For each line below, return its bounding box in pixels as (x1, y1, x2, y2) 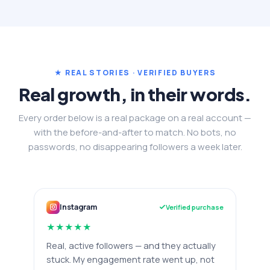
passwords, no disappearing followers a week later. (28, 140, 242, 153)
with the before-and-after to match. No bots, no (34, 125, 236, 139)
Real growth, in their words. (19, 83, 251, 105)
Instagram (60, 202, 97, 212)
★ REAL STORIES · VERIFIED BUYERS (54, 67, 216, 78)
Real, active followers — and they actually (46, 239, 216, 251)
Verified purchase (166, 202, 224, 212)
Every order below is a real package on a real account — (19, 111, 251, 124)
